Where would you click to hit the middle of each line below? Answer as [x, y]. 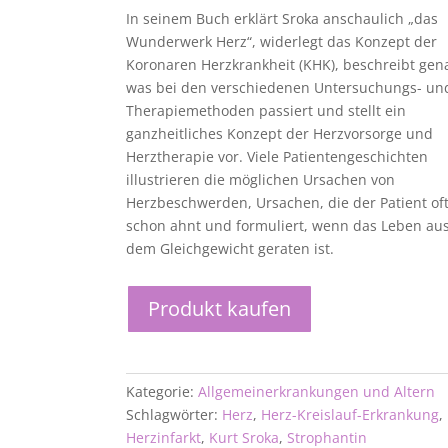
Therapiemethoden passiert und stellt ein [266, 111]
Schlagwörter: [174, 415]
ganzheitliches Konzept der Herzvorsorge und [280, 134]
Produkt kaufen [220, 309]
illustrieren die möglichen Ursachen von [261, 180]
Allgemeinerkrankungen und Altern [317, 392]
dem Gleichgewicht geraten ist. [230, 249]
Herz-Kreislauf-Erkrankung [350, 415]
